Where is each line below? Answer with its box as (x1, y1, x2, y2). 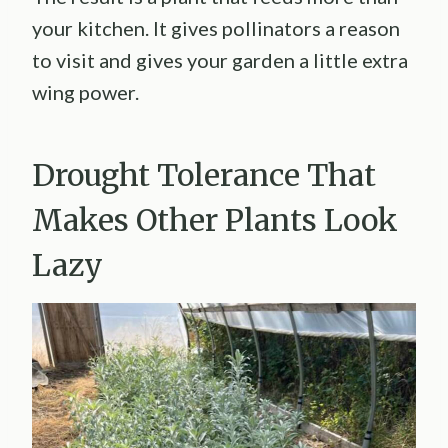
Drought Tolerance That (32, 155, 376, 194)
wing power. (32, 79, 139, 104)
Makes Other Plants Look (32, 200, 398, 239)
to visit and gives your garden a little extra (32, 47, 408, 72)
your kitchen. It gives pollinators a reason (32, 15, 400, 40)
